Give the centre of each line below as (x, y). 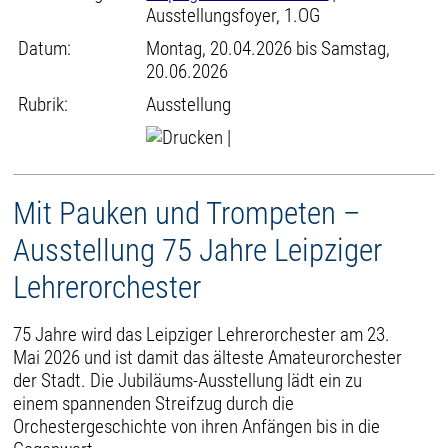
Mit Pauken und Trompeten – (187, 213)
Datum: (45, 48)
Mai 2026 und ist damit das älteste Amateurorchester (208, 357)
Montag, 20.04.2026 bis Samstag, (268, 48)
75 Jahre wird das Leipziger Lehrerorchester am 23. (202, 334)
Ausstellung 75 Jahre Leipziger (198, 250)
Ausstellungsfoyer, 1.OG (233, 15)
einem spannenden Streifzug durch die (154, 403)
